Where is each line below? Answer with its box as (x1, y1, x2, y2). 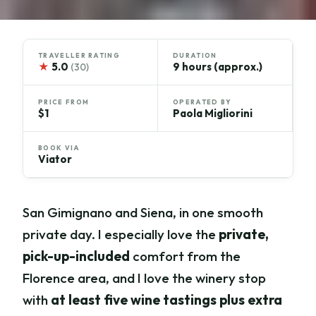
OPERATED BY (173, 97, 232, 106)
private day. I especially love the (23, 226, 219, 243)
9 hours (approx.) (173, 60, 262, 74)
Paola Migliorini (173, 106, 253, 120)
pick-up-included (23, 248, 130, 265)
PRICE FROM (38, 97, 90, 106)
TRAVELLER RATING (38, 51, 120, 60)
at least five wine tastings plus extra (51, 291, 283, 309)
